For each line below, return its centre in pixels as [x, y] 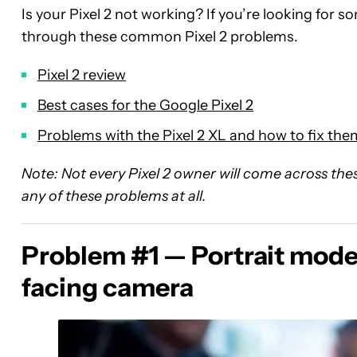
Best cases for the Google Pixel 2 [145, 105]
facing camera [108, 287]
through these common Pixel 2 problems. [160, 37]
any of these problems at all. [116, 196]
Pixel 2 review [82, 75]
